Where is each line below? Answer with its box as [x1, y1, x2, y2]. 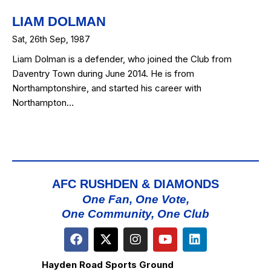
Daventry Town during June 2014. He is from [12, 67, 194, 79]
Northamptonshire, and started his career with [12, 82, 201, 94]
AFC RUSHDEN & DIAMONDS [52, 177, 219, 191]
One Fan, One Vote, [82, 192, 189, 206]
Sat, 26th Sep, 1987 [12, 34, 90, 45]
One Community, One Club [62, 207, 209, 220]
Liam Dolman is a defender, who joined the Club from [12, 53, 232, 65]
